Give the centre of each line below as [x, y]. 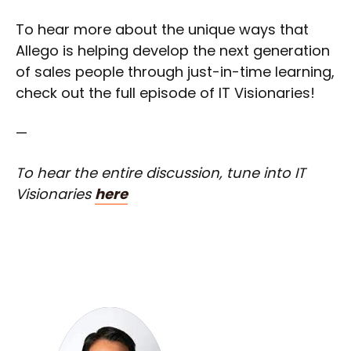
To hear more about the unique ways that [162, 29]
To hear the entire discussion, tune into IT [161, 172]
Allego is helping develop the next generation [173, 50]
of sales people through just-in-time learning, [175, 71]
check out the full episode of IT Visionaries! [165, 92]
